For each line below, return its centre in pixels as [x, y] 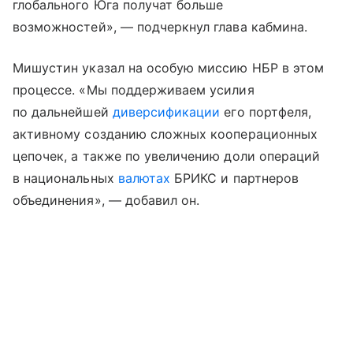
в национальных [65, 178]
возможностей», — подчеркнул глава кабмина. [160, 27]
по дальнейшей [63, 112]
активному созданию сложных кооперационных [165, 134]
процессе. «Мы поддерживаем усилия [134, 90]
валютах [144, 178]
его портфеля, [266, 112]
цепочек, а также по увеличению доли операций [167, 156]
